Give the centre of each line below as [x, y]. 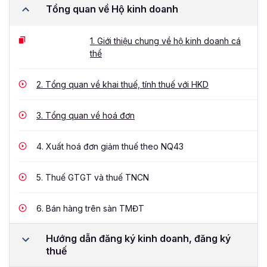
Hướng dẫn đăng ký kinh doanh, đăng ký [138, 238]
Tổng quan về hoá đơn [89, 115]
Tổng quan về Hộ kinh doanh [112, 9]
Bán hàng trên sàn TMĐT [94, 208]
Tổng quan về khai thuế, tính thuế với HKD [126, 84]
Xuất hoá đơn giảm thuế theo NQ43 [114, 146]
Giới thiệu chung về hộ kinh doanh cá [168, 41]
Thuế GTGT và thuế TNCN [96, 177]
